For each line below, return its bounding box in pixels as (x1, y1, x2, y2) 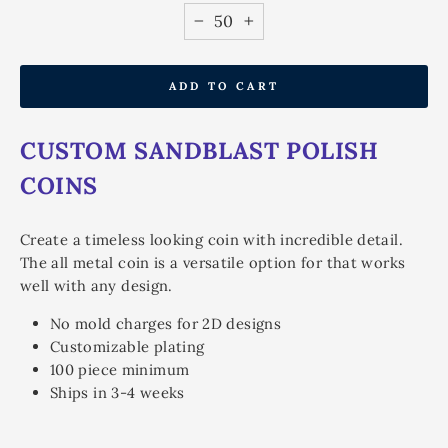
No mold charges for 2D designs (50, 313, 282, 333)
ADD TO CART (168, 78, 280, 93)
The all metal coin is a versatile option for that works (20, 252, 406, 272)
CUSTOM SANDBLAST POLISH (20, 134, 379, 165)
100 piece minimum (50, 359, 190, 379)
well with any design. (20, 275, 173, 295)
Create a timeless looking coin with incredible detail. (20, 229, 403, 249)
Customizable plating (50, 336, 205, 356)
